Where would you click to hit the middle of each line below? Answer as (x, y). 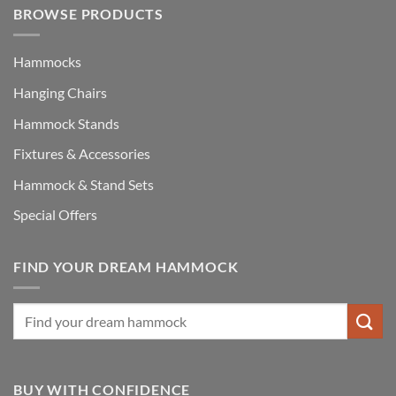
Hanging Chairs (60, 92)
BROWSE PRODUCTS (88, 13)
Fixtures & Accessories (82, 154)
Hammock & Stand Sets (84, 184)
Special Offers (55, 215)
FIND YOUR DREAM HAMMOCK (126, 266)
